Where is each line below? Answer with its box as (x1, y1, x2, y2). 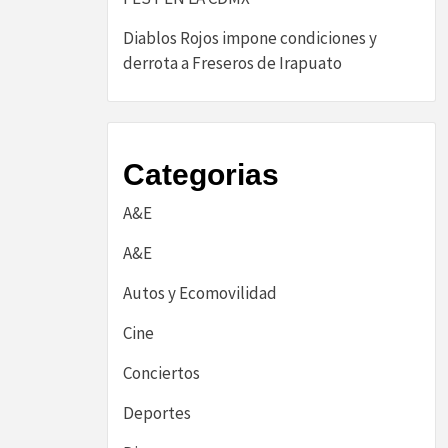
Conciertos (123, 362, 200, 384)
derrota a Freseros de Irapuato (123, 52, 342, 74)
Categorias (123, 158, 279, 191)
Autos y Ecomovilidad (123, 282, 277, 304)
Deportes (123, 402, 191, 424)
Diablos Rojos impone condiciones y (123, 27, 377, 49)
